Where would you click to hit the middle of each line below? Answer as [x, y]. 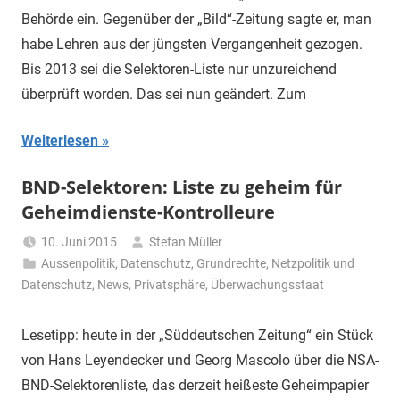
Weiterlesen [60, 141]
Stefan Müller [186, 242]
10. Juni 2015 [79, 242]
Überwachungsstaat [267, 285]
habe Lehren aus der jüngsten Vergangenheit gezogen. [192, 45]
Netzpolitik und [313, 264]
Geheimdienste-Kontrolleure [148, 212]
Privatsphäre [170, 285]
